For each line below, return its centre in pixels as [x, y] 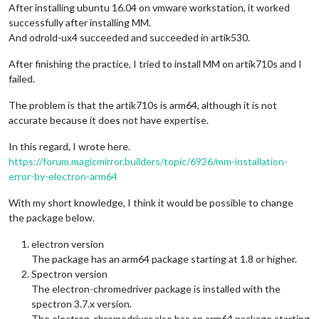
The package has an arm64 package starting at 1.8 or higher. [164, 258]
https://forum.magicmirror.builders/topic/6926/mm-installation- [148, 161]
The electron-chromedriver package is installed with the [156, 288]
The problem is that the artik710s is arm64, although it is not [143, 105]
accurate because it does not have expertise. [109, 120]
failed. [22, 78]
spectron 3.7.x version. [82, 303]
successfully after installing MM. [80, 22]
